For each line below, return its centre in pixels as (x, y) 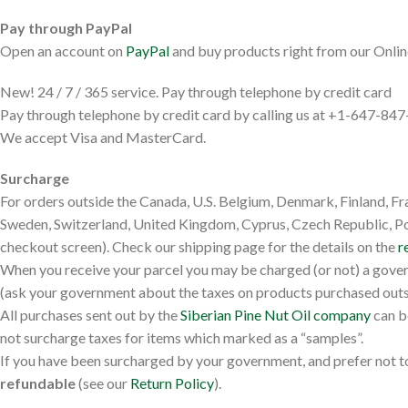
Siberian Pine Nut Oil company (275, 315)
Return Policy (172, 383)
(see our (103, 383)
